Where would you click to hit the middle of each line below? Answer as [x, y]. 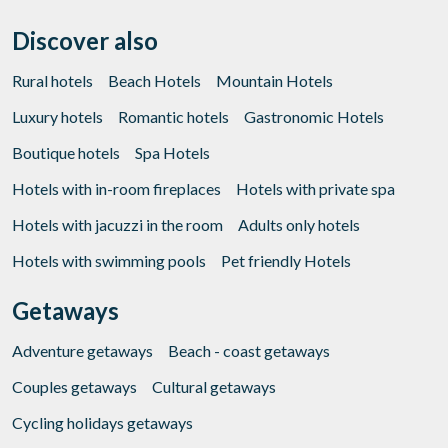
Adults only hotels [299, 225]
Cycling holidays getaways [102, 423]
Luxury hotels [57, 117]
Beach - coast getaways [249, 351]
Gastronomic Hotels [314, 117]
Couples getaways [74, 387]
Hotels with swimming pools [109, 261]
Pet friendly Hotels [286, 261]
